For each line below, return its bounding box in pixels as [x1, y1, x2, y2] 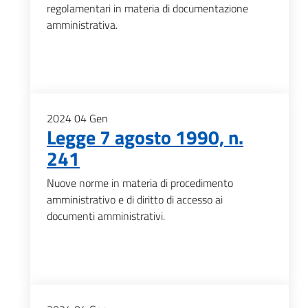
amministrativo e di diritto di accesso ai [47, 191, 223, 208]
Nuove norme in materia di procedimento [47, 175, 233, 191]
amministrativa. [47, 16, 118, 33]
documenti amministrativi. [47, 208, 165, 224]
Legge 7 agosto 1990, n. [47, 122, 243, 152]
